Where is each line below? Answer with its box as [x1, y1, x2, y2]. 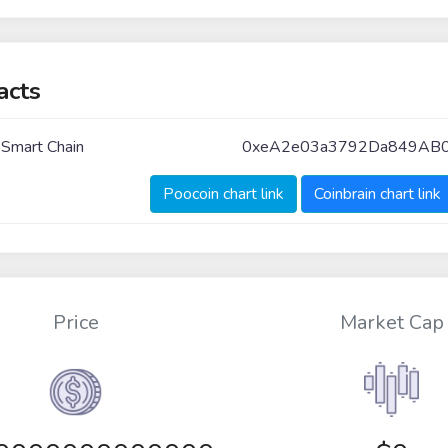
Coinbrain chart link [313, 182, 441, 205]
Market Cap [339, 309, 444, 337]
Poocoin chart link [162, 182, 284, 205]
